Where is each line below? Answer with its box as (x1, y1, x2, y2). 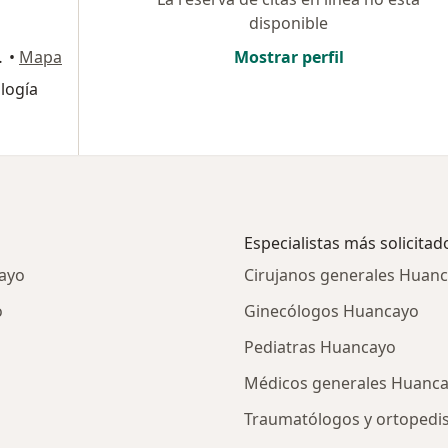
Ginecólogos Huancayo (244, 300, 419, 322)
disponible (249, 12, 328, 34)
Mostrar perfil (233, 46, 344, 68)
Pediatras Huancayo (244, 336, 396, 358)
